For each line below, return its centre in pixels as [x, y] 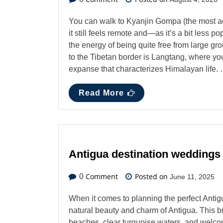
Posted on [151, 177]
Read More [101, 93]
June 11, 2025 [192, 177]
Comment [101, 177]
